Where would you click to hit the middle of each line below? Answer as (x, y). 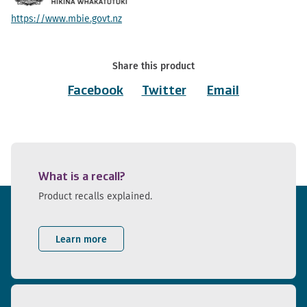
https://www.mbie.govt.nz (66, 19)
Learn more (81, 239)
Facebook (96, 91)
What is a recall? (82, 177)
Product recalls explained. (95, 196)
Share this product (153, 66)
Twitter (164, 91)
